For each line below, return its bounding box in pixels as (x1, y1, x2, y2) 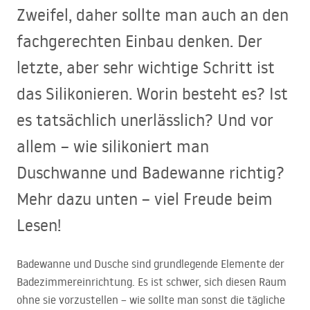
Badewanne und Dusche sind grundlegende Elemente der (17, 257, 284, 271)
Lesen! (17, 214, 61, 236)
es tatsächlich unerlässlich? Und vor (17, 109, 273, 131)
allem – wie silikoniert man (17, 135, 209, 157)
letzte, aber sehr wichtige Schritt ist (17, 56, 275, 78)
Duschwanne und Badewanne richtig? (17, 161, 284, 183)
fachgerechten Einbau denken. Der (17, 30, 262, 52)
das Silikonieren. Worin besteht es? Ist (17, 82, 288, 104)
